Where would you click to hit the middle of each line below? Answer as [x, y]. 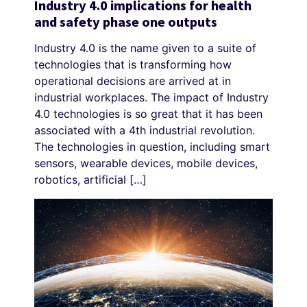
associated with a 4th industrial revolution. [145, 131]
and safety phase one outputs [126, 23]
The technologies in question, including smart [152, 147]
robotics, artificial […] [90, 180]
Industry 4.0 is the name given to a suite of [145, 48]
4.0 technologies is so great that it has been [148, 114]
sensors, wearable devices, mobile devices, [146, 163]
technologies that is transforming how [133, 65]
